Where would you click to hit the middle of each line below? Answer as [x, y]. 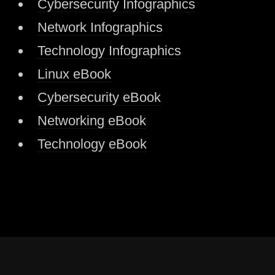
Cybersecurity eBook [99, 97]
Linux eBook [74, 74]
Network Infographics [100, 27]
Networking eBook [91, 120]
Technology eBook [92, 144]
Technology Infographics [109, 50]
